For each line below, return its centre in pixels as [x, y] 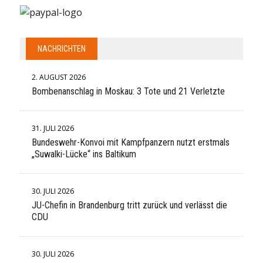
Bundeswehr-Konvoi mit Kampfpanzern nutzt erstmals [130, 142]
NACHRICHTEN [61, 49]
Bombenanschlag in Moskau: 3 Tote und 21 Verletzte [128, 91]
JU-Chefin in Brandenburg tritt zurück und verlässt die [129, 205]
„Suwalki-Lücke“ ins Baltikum [84, 154]
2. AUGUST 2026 [58, 77]
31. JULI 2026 [53, 128]
